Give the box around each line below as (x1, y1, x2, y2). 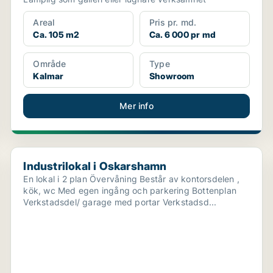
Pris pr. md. (149, 17, 197, 27)
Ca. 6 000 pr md (149, 29, 216, 40)
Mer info (119, 101, 154, 111)
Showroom (149, 71, 195, 81)
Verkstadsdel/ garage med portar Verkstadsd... (23, 197, 217, 207)
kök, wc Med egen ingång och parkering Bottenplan (23, 185, 192, 196)
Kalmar (33, 71, 64, 81)
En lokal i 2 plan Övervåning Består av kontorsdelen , (23, 174, 140, 184)
